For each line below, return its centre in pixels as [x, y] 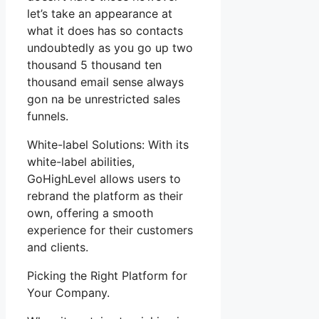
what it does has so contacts [105, 30]
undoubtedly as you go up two [110, 47]
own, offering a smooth [90, 213]
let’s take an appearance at [100, 13]
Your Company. [68, 292]
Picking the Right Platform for [107, 275]
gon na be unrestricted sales [104, 99]
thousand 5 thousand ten [94, 64]
